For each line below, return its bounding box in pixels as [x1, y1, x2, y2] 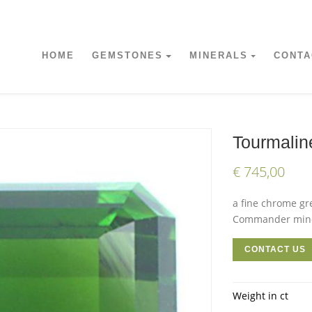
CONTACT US [244, 244, 306, 254]
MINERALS [189, 50, 248, 61]
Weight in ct [233, 289, 288, 302]
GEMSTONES [92, 50, 164, 61]
